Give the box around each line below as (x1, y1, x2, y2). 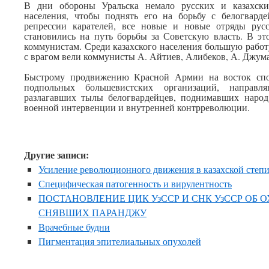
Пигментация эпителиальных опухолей (38, 235, 201, 247)
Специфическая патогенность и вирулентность (38, 177, 232, 190)
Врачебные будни (38, 220, 110, 233)
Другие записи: (24, 148, 89, 162)
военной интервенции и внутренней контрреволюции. (24, 101, 250, 113)
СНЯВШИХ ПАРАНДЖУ (38, 206, 147, 219)
